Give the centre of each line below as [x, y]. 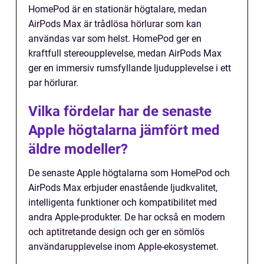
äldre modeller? [78, 149]
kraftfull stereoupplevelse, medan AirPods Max [125, 54]
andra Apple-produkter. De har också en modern [127, 217]
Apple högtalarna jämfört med [124, 131]
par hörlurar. [53, 83]
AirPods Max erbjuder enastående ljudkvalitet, [123, 188]
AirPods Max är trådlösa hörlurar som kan [115, 24]
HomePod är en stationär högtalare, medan [118, 9]
